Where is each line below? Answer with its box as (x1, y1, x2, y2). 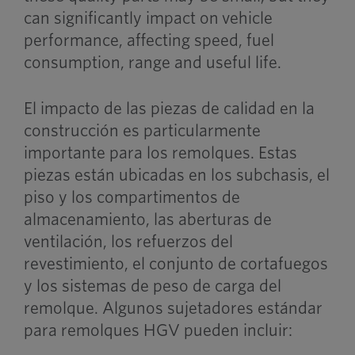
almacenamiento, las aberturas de (23, 210, 272, 228)
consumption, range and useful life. (23, 53, 281, 71)
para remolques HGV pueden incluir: (23, 321, 292, 339)
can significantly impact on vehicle (23, 9, 273, 27)
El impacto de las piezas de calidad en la (23, 99, 315, 117)
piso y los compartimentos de (23, 188, 240, 206)
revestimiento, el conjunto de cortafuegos (23, 254, 328, 273)
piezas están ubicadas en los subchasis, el (23, 166, 330, 184)
